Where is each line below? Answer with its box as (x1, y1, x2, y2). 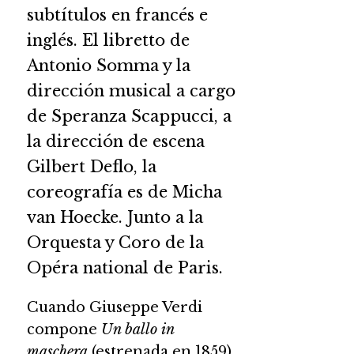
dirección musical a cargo (26, 81, 235, 100)
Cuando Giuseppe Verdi (26, 298, 202, 316)
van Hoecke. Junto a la (26, 207, 203, 227)
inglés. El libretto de (26, 30, 190, 50)
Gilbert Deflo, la (26, 156, 156, 176)
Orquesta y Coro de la (26, 232, 204, 252)
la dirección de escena (26, 131, 205, 151)
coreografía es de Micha (26, 182, 222, 201)
